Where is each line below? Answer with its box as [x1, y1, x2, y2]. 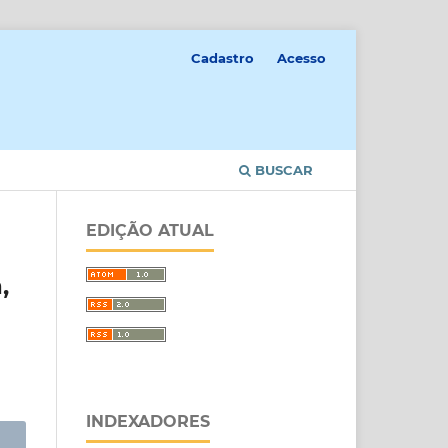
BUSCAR [251, 161, 313, 178]
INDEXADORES [86, 411, 210, 431]
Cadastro [191, 49, 255, 66]
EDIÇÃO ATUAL [86, 220, 214, 240]
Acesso [277, 49, 326, 66]
